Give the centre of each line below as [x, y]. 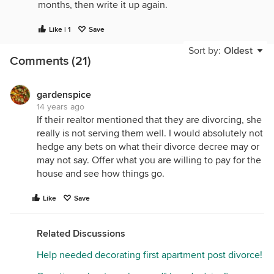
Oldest [238, 51]
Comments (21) [50, 61]
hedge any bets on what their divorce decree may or [148, 147]
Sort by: [205, 51]
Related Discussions [81, 234]
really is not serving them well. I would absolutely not [150, 133]
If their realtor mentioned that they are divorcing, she [149, 120]
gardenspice [64, 95]
